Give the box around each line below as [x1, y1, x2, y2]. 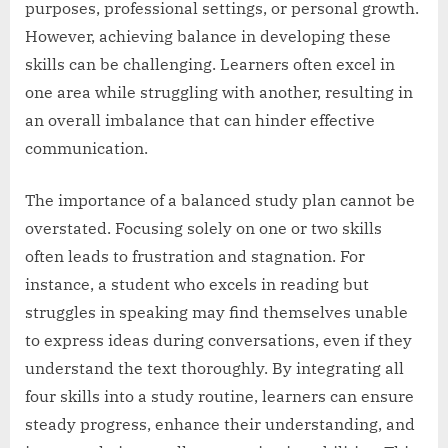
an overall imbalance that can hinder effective [25, 109, 375, 130]
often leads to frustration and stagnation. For [25, 245, 365, 266]
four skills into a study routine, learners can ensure [25, 385, 414, 406]
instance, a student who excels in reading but [25, 273, 369, 294]
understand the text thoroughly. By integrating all [25, 357, 404, 378]
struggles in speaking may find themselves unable [25, 301, 408, 322]
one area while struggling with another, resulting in [25, 81, 413, 102]
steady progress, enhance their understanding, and [25, 413, 415, 434]
